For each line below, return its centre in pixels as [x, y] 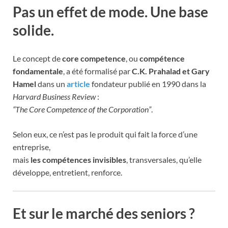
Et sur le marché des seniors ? [104, 213]
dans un [51, 84]
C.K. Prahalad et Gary [171, 71]
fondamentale [38, 71]
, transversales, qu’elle [164, 160]
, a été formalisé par [97, 71]
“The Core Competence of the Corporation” [82, 109]
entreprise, [32, 147]
